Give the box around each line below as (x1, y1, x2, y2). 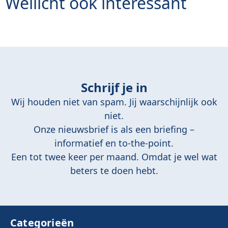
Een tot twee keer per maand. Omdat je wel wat (11, 151, 217, 163)
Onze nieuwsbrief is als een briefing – (34, 123, 194, 136)
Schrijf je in (80, 79, 148, 96)
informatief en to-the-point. (54, 137, 174, 150)
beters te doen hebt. (70, 164, 158, 177)
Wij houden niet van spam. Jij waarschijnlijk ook (11, 96, 217, 108)
